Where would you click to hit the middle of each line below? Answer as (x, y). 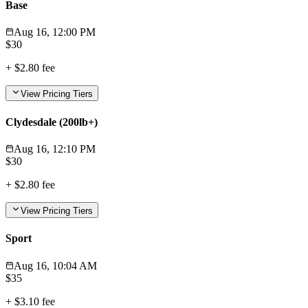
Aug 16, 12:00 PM (55, 32)
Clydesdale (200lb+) (52, 122)
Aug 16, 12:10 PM (55, 148)
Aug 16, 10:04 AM (55, 265)
